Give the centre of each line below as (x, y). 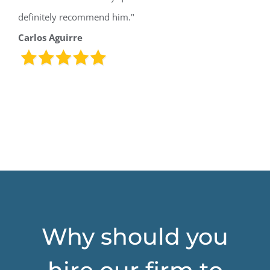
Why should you (135, 237)
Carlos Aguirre (50, 37)
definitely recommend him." (76, 17)
